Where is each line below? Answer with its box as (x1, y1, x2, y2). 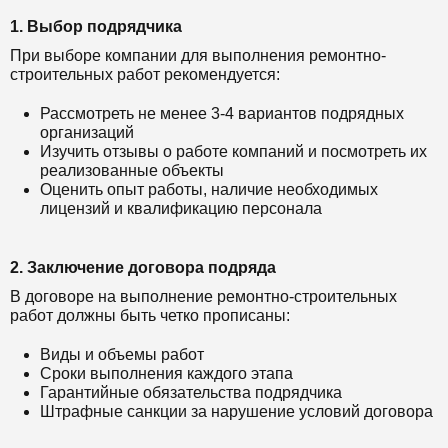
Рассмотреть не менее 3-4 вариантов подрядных (40, 104, 404, 122)
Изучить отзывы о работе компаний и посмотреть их (40, 142, 427, 160)
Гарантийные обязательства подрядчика (40, 383, 342, 401)
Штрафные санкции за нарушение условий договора (40, 402, 433, 420)
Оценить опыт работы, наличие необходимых (40, 180, 378, 198)
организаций (40, 123, 134, 141)
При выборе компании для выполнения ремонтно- (10, 46, 386, 64)
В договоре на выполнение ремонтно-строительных (10, 287, 397, 305)
